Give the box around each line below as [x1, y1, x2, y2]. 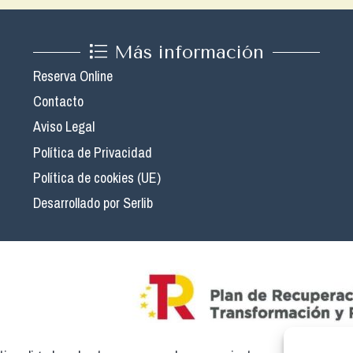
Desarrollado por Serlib [33, 193, 153, 213]
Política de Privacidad [33, 142, 152, 162]
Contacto [33, 91, 84, 112]
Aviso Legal [33, 117, 95, 137]
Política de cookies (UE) [33, 167, 161, 188]
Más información [114, 41, 265, 64]
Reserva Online [33, 66, 113, 87]
